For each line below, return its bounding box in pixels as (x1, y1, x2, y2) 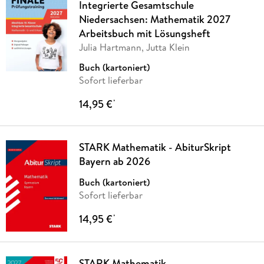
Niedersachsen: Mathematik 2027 (78, 12, 230, 27)
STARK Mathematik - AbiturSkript (78, 140, 231, 155)
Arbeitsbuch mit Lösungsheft (78, 26, 210, 41)
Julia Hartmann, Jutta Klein (78, 41, 190, 54)
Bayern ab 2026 (78, 154, 150, 169)
